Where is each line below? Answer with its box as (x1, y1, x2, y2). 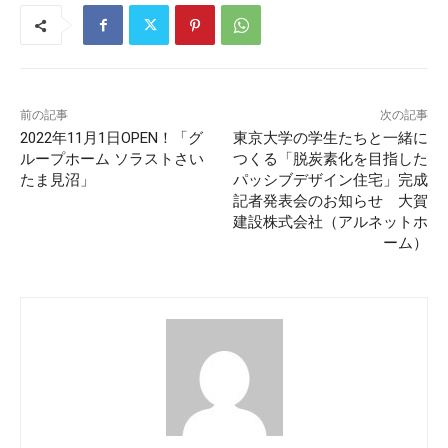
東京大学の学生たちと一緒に (232, 129, 428, 148)
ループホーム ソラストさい (20, 150, 204, 169)
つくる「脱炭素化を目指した (232, 150, 428, 169)
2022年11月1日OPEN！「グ (20, 129, 203, 148)
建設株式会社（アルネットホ (232, 213, 428, 232)
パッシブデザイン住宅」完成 (232, 171, 428, 190)
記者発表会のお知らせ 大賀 (232, 192, 428, 211)
